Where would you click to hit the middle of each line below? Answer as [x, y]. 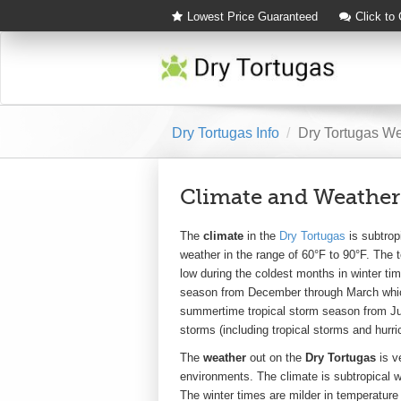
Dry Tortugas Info [226, 133]
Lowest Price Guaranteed [252, 17]
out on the [276, 358]
